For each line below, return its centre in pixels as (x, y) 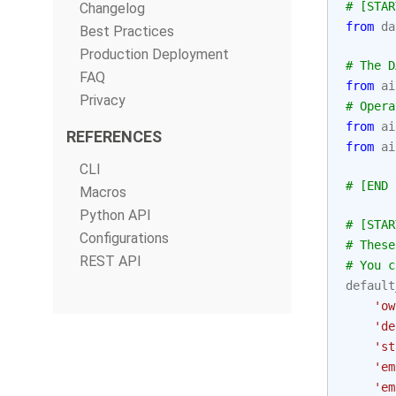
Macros (103, 192)
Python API (115, 215)
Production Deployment (154, 54)
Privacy (103, 100)
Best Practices (127, 31)
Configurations (124, 238)
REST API (110, 261)
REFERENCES (114, 137)
